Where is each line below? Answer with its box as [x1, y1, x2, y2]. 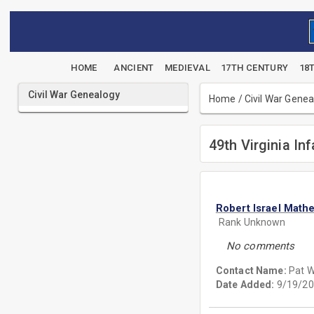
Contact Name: [215, 265, 289, 276]
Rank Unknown [218, 217, 286, 228]
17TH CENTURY [221, 62, 289, 73]
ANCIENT [114, 62, 154, 73]
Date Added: [215, 279, 275, 290]
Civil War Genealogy [28, 89, 120, 100]
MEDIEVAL [164, 62, 210, 73]
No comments [226, 240, 295, 252]
